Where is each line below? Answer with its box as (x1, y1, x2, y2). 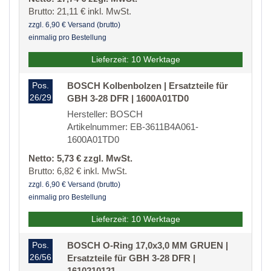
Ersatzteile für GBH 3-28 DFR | (67, 253, 195, 264)
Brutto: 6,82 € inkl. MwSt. (28, 166, 127, 177)
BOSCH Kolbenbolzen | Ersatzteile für (67, 80, 228, 91)
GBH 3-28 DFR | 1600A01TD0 (67, 93, 189, 104)
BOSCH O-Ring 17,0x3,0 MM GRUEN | (67, 240, 228, 251)
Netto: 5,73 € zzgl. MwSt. (28, 153, 132, 164)
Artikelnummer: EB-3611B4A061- (67, 122, 198, 132)
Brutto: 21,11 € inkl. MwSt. (28, 6, 131, 17)
